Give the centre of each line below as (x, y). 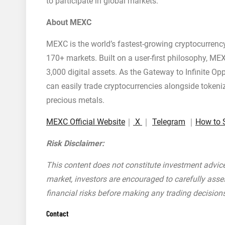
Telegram (169, 122)
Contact (58, 213)
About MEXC (69, 22)
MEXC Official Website (86, 122)
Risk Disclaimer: (75, 143)
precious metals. (75, 100)
